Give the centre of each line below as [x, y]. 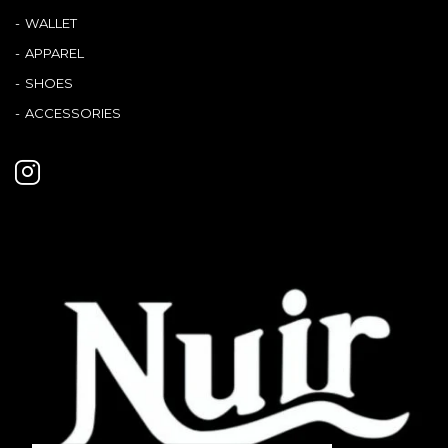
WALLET [51, 22]
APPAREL [54, 52]
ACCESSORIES [73, 112]
